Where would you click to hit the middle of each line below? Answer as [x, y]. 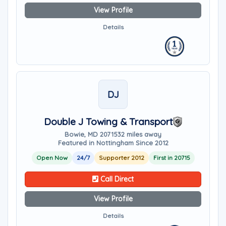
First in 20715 [172, 158]
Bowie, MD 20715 [91, 134]
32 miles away [139, 134]
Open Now [52, 158]
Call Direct [116, 179]
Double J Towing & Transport [108, 122]
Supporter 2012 [121, 158]
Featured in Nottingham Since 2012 [113, 143]
